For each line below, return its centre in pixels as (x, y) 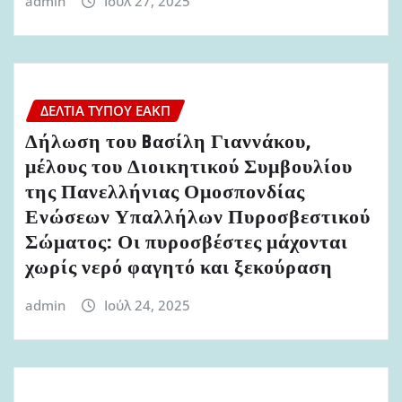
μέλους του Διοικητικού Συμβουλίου (189, 168)
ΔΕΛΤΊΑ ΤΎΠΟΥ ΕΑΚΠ (105, 110)
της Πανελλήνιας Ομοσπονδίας (165, 193)
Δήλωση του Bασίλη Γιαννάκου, (168, 143)
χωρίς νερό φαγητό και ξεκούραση (179, 269)
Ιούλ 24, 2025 (147, 306)
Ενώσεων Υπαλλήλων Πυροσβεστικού (198, 218)
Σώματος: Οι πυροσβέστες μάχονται (187, 244)
